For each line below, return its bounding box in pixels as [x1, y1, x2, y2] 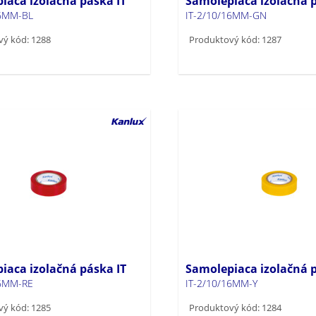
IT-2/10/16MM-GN [185, 8, 267, 22]
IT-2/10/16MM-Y [185, 276, 257, 290]
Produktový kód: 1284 [188, 300, 281, 314]
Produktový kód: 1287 [188, 32, 281, 46]
